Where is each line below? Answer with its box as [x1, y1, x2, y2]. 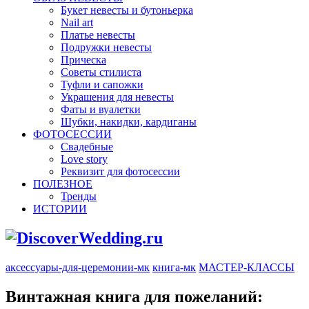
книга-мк [152, 261, 196, 273]
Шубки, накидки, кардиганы [61, 116, 197, 128]
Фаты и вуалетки [61, 103, 141, 115]
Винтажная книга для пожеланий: [6, 287, 263, 306]
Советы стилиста [61, 66, 141, 78]
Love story [61, 153, 108, 165]
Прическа [61, 54, 106, 66]
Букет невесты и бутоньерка [61, 4, 193, 16]
